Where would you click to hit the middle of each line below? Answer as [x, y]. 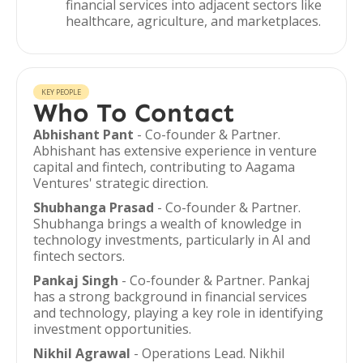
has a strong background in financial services [170, 297]
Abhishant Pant [83, 135]
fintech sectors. [79, 256]
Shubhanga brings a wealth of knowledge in [167, 224]
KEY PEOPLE [61, 92]
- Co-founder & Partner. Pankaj [214, 280]
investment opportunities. [112, 329]
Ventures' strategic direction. [121, 183]
